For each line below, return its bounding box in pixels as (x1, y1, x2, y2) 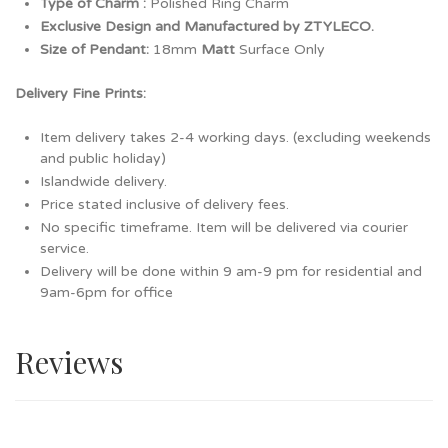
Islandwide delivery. (40, 173, 167, 191)
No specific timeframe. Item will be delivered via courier (40, 219, 408, 237)
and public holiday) (40, 150, 166, 168)
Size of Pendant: (40, 41, 153, 59)
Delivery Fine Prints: (15, 85, 146, 103)
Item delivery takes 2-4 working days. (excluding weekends (40, 129, 431, 147)
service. (40, 240, 89, 258)
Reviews (15, 342, 123, 383)
